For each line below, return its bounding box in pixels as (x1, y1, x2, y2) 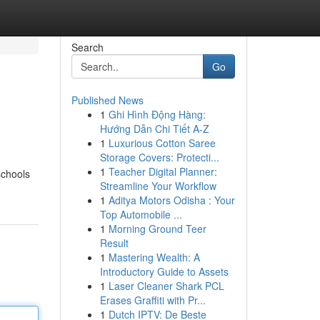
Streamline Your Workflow (99, 179, 216, 193)
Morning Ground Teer (108, 221, 206, 236)
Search (71, 40, 104, 54)
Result (99, 236, 129, 250)
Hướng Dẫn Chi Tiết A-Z (99, 121, 209, 136)
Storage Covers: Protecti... (99, 150, 219, 164)
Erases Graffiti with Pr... (99, 293, 206, 307)
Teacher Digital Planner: (108, 164, 217, 179)
